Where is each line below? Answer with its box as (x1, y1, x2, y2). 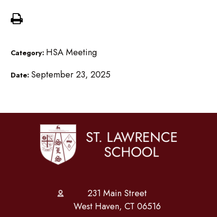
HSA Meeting (46, 46, 97, 59)
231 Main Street (88, 187, 147, 200)
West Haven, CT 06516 (74, 200, 161, 213)
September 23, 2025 (31, 68, 111, 81)
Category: (11, 47, 46, 58)
